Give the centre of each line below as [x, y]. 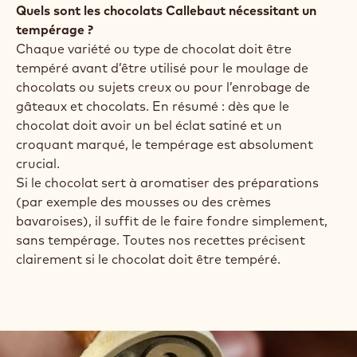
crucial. [38, 163]
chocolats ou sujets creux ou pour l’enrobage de [163, 87]
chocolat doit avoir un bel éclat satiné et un [149, 125]
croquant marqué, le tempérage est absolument [165, 144]
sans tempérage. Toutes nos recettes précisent [161, 240]
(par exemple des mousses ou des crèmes [143, 202]
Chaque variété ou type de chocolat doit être [154, 49]
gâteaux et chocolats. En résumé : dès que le [153, 106]
